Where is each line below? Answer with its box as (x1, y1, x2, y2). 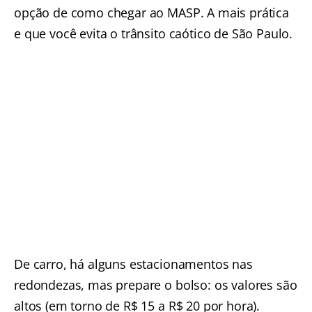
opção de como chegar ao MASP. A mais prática (14, 4, 289, 22)
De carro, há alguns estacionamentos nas (14, 255, 253, 272)
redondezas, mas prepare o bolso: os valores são (14, 276, 297, 293)
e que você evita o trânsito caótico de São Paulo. (14, 25, 293, 42)
